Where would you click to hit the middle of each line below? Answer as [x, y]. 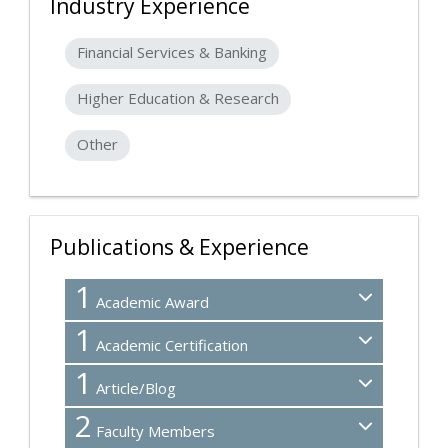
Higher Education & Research [178, 97]
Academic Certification [170, 344]
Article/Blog [134, 387]
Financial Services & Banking [172, 51]
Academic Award [150, 301]
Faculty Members [153, 430]
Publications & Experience [179, 246]
